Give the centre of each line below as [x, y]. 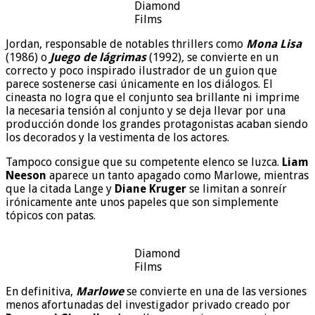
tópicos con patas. [51, 215]
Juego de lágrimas [98, 57]
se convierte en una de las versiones [215, 291]
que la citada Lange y [60, 188]
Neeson [26, 175]
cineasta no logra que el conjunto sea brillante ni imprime [153, 97]
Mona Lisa [274, 44]
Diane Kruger [150, 188]
